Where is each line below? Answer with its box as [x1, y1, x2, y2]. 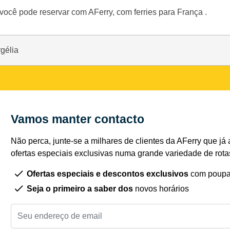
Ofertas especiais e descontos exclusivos [27, 169, 188, 178]
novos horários [133, 184, 189, 193]
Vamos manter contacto [18, 112, 144, 126]
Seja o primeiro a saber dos [27, 184, 133, 193]
